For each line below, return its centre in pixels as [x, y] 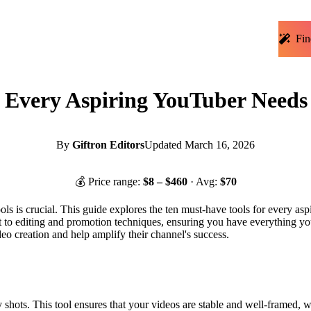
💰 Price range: [109, 182]
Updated [163, 145]
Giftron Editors [108, 145]
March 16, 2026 [220, 145]
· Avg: [205, 182]
